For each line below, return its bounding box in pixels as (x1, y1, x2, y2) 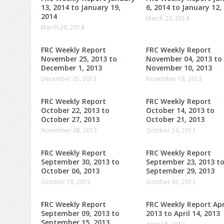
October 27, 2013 (41, 114, 99, 124)
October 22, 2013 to (41, 105, 109, 115)
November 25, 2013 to (41, 53, 117, 63)
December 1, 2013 (41, 62, 102, 72)
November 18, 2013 (146, 74, 202, 83)
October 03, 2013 (146, 177, 195, 186)
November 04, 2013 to (146, 53, 222, 63)
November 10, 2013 (146, 62, 212, 72)
